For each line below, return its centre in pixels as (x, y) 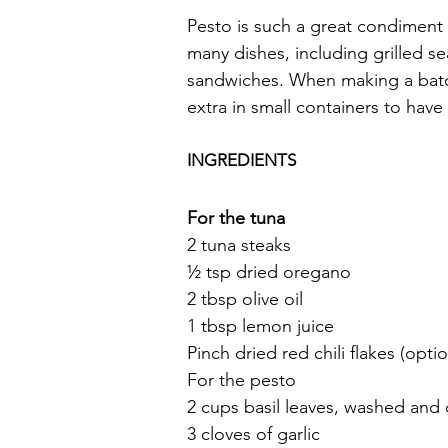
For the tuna (236, 218)
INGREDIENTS (241, 160)
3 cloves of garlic (253, 434)
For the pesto (241, 380)
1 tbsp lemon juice (260, 326)
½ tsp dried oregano (269, 272)
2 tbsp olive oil (245, 299)
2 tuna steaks (239, 245)
